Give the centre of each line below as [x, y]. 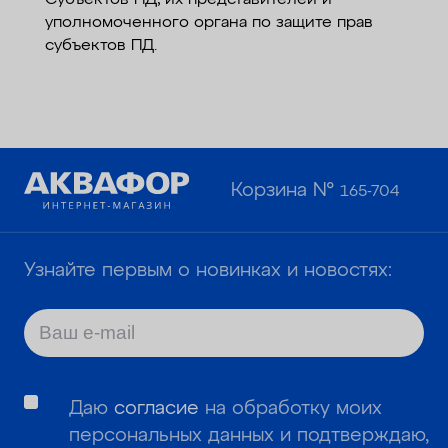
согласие [157, 408]
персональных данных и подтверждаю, [249, 435]
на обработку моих [291, 408]
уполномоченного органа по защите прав [208, 23]
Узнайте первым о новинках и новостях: [207, 270]
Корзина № [286, 191]
